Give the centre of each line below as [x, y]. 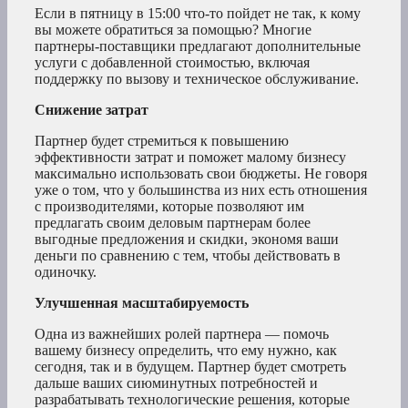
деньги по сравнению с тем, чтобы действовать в [188, 255]
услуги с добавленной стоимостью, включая [172, 62]
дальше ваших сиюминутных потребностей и [176, 382]
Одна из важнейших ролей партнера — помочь [182, 333]
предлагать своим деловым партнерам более [173, 222]
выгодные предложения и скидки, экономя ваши [187, 239]
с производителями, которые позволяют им [169, 206]
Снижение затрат [92, 109]
